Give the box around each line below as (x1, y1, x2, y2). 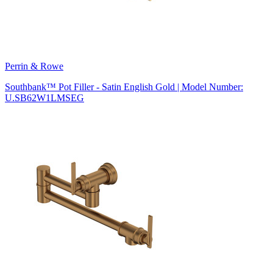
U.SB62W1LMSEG (5, 92, 84, 103)
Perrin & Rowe (5, 60, 63, 71)
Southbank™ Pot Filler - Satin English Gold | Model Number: (5, 81, 243, 92)
